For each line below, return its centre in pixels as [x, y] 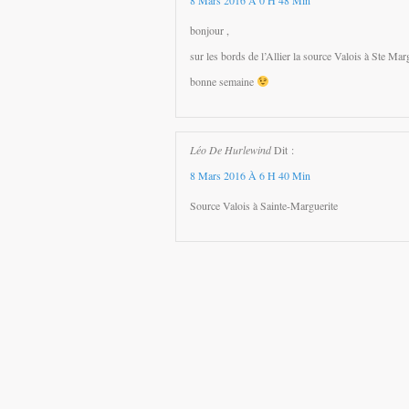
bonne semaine [223, 82]
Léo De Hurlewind [231, 150]
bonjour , [210, 31]
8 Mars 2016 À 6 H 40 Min [250, 176]
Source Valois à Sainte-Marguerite [264, 206]
